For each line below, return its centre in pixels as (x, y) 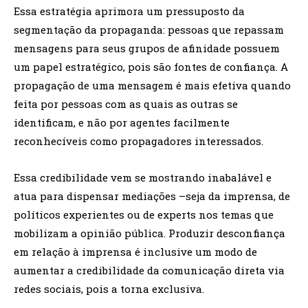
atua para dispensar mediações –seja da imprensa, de (152, 196)
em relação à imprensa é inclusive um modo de (135, 252)
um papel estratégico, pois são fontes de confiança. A (151, 67)
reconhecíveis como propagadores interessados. (139, 141)
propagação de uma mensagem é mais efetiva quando (152, 86)
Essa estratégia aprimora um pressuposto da (129, 11)
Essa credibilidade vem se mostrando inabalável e (143, 178)
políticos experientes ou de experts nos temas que (144, 215)
